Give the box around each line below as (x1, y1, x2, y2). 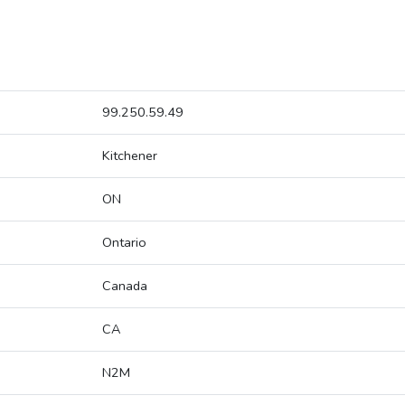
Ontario (102, 233, 146, 252)
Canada (102, 277, 147, 296)
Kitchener (102, 146, 157, 165)
